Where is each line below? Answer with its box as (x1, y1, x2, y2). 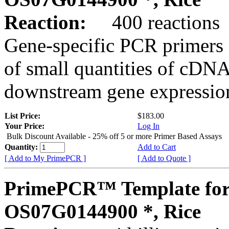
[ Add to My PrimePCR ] (5, 153, 86, 163)
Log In (138, 121, 159, 130)
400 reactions (91, 11, 220, 33)
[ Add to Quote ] (138, 153, 191, 163)
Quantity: (5, 142, 40, 151)
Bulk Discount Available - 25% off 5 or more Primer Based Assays (7, 131, 222, 141)
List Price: (5, 111, 42, 120)
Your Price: (5, 121, 44, 130)
